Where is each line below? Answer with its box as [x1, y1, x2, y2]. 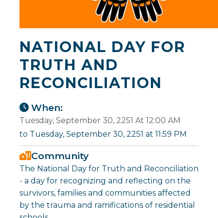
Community [31, 149, 89, 162]
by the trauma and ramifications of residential [19, 200, 195, 210]
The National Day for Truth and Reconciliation [19, 163, 199, 173]
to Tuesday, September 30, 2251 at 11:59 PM [19, 129, 187, 139]
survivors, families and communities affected [19, 188, 191, 198]
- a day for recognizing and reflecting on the [19, 176, 191, 185]
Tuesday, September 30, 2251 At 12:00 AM [19, 115, 181, 125]
